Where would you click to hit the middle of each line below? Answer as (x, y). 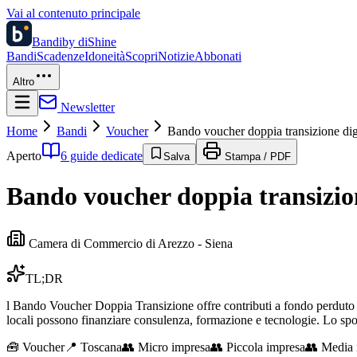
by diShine (89, 42)
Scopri (141, 56)
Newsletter (86, 107)
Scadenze (61, 56)
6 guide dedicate (102, 156)
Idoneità (105, 56)
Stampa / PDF (256, 157)
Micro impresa (174, 347)
